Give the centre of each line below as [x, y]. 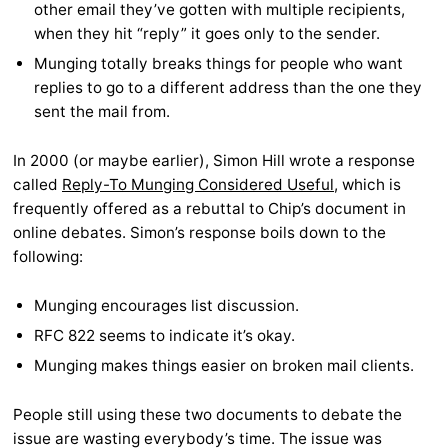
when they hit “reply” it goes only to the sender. [207, 34]
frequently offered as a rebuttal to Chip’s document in [209, 209]
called [37, 185]
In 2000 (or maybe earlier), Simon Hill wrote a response [214, 161]
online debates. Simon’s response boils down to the [199, 233]
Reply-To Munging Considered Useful [198, 185]
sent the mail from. [102, 112]
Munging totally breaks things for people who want [219, 64]
